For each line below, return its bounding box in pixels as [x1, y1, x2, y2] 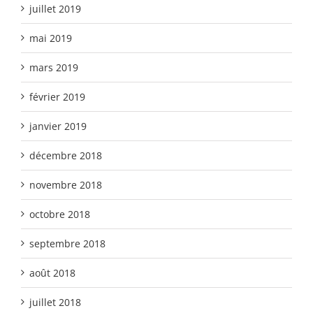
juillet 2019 [29, 1, 81, 15]
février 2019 [29, 89, 85, 103]
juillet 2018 [29, 295, 81, 309]
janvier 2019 [29, 119, 87, 133]
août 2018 [29, 265, 75, 279]
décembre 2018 [29, 148, 102, 162]
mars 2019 [29, 60, 78, 74]
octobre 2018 [29, 207, 90, 221]
